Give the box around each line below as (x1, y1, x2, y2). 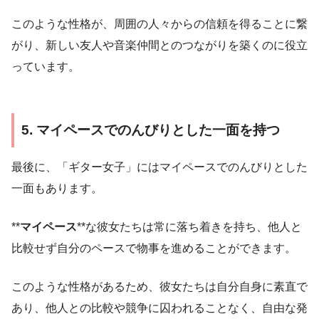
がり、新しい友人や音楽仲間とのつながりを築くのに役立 (11, 38, 308, 51)
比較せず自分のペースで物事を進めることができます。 (11, 242, 296, 255)
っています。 (11, 60, 80, 73)
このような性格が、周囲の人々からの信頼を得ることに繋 (11, 17, 308, 30)
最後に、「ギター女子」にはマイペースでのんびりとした (11, 161, 308, 174)
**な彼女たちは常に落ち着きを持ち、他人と (77, 221, 302, 234)
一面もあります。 (11, 182, 103, 195)
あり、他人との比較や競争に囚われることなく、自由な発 (11, 302, 308, 315)
